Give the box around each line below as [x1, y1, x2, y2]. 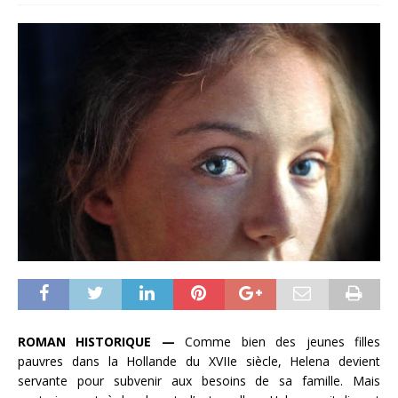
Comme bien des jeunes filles [174, 332, 381, 350]
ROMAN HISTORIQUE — [18, 332, 175, 350]
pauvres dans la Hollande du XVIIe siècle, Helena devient [18, 352, 380, 370]
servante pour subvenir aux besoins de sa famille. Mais [18, 371, 380, 389]
